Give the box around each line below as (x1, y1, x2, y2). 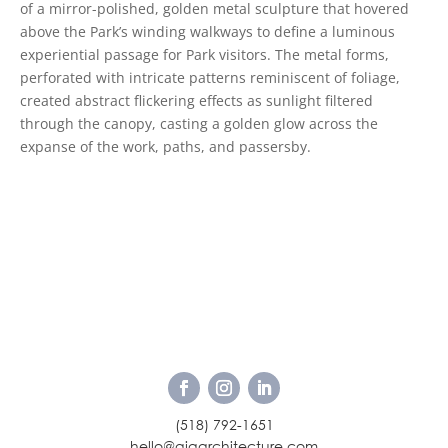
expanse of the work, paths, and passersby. (20, 137, 311, 157)
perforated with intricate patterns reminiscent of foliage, (20, 68, 400, 88)
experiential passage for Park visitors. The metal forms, (20, 45, 389, 65)
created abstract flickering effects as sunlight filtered (20, 91, 373, 111)
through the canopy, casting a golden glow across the (20, 114, 378, 134)
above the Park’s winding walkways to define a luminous (20, 22, 395, 42)
